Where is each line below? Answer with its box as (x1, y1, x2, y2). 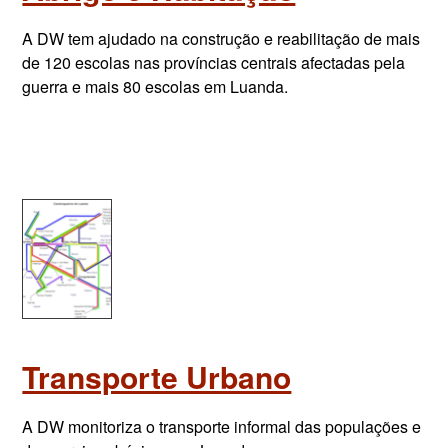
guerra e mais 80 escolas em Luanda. (22, 75, 289, 98)
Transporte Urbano (22, 355, 292, 398)
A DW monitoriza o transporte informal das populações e (22, 415, 422, 438)
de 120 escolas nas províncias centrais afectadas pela (22, 51, 406, 74)
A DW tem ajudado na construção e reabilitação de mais (22, 27, 421, 50)
